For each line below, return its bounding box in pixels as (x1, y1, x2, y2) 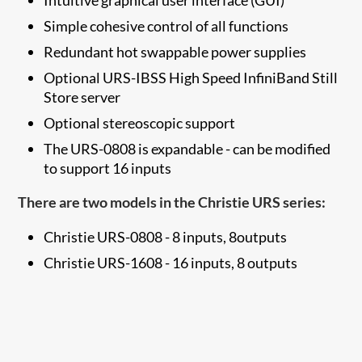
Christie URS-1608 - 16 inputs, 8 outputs (44, 253, 298, 271)
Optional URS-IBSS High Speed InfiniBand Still (44, 68, 339, 86)
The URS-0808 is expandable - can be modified (44, 139, 331, 158)
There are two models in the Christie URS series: (18, 192, 326, 211)
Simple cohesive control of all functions (44, 16, 289, 35)
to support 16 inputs (44, 158, 172, 177)
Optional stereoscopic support (44, 113, 236, 132)
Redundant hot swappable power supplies (44, 42, 307, 61)
